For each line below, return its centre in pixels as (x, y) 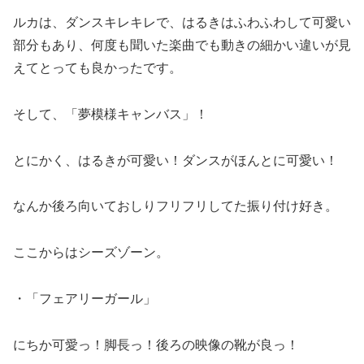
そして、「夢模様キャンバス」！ (110, 114)
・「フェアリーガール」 (84, 299)
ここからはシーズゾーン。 (91, 253)
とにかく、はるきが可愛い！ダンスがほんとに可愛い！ (175, 160)
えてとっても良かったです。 (97, 68)
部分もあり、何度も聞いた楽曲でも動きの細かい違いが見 (182, 45)
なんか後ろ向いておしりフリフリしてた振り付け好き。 (175, 206)
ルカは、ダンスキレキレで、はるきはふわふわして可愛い (182, 23)
